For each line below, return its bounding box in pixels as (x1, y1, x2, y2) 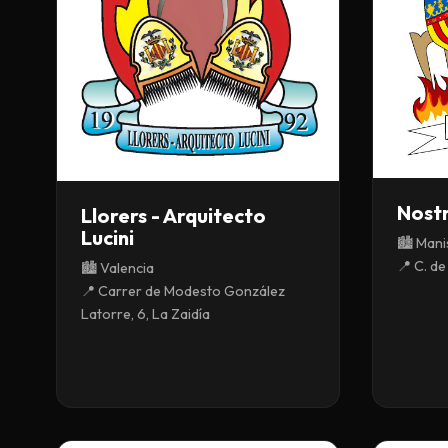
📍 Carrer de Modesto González (81, 282, 285, 301)
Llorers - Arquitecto (81, 203, 266, 229)
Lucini (81, 225, 134, 251)
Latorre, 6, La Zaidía (81, 305, 210, 324)
